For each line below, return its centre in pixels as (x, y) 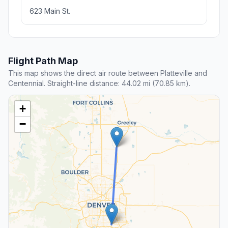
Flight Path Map (43, 61)
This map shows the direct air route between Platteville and (108, 73)
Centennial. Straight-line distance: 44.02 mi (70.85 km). (99, 83)
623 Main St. (50, 11)
